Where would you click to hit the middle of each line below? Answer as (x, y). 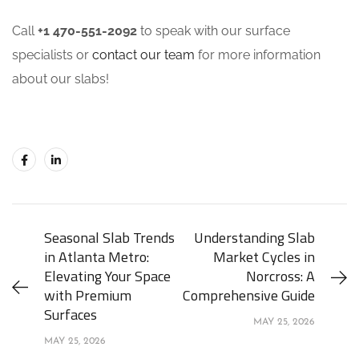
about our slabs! (61, 79)
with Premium (88, 295)
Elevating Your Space (107, 276)
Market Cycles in (264, 257)
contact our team (143, 55)
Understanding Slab (254, 238)
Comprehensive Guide (249, 295)
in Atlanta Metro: (97, 257)
